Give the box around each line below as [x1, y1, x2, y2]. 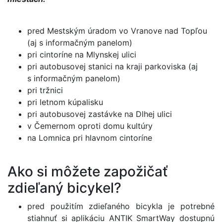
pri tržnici [27, 85, 63, 95]
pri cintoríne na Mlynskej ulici [27, 50, 136, 59]
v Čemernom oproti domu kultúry [27, 121, 153, 131]
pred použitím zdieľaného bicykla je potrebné [27, 201, 215, 211]
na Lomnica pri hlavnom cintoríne [27, 133, 152, 143]
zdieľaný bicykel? [7, 179, 121, 196]
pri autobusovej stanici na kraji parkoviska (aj [27, 61, 198, 71]
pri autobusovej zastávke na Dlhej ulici [27, 109, 172, 119]
